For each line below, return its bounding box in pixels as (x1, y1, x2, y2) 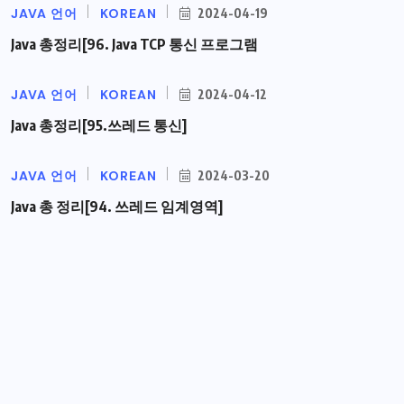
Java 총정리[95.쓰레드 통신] (11, 116, 187, 135)
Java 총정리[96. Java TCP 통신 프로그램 (11, 35, 258, 54)
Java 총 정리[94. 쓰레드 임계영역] (11, 197, 223, 216)
